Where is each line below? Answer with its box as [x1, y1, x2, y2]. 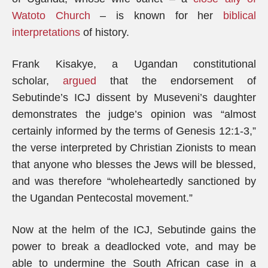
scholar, [12, 75, 63, 87]
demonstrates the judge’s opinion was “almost [12, 108, 256, 120]
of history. [80, 26, 129, 38]
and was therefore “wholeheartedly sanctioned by [12, 175, 256, 187]
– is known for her [90, 10, 224, 22]
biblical [223, 10, 257, 22]
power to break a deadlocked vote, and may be [12, 240, 256, 252]
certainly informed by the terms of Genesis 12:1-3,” [12, 125, 256, 137]
